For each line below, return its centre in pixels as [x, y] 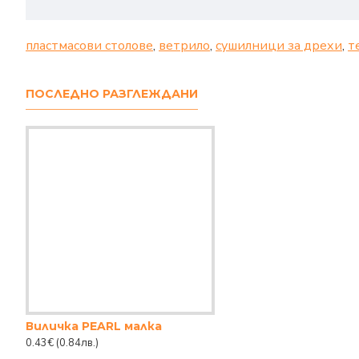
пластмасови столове [89, 46]
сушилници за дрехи [279, 46]
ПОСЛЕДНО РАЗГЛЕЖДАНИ [112, 94]
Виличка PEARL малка [94, 326]
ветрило [184, 46]
